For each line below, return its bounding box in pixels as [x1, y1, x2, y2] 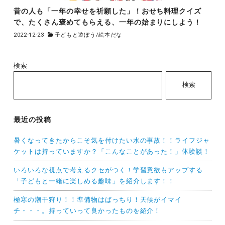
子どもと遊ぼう [54, 31, 96, 38]
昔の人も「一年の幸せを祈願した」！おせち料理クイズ [13, 7, 202, 16]
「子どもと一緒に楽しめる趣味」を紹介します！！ [13, 177, 175, 185]
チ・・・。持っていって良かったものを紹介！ [13, 207, 161, 215]
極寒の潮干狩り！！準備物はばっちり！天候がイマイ [13, 196, 182, 204]
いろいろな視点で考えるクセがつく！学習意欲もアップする [13, 166, 203, 174]
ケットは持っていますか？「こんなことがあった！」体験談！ [13, 148, 210, 156]
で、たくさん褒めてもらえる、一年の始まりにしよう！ [13, 18, 202, 27]
